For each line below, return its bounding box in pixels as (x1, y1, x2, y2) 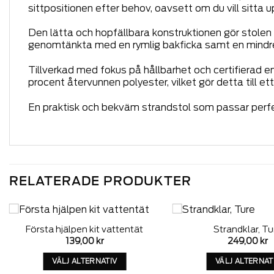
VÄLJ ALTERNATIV (52, 256, 117, 265)
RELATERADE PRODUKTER (9, 173, 191, 188)
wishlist (124, 242, 151, 251)
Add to (126, 233, 149, 242)
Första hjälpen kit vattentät (26, 224, 144, 235)
